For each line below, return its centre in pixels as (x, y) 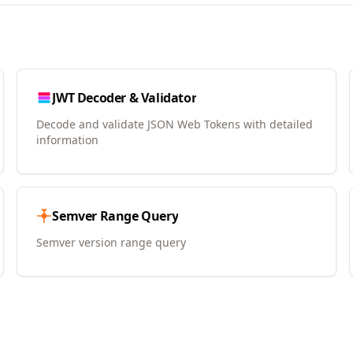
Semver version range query (111, 243)
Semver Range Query (115, 216)
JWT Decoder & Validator (124, 98)
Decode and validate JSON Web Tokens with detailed (175, 124)
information (68, 140)
